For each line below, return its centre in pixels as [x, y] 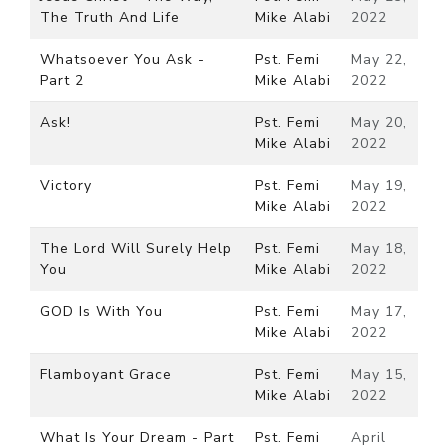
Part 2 [62, 80]
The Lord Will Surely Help [136, 248]
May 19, [379, 185]
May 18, [379, 248]
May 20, [379, 122]
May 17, [379, 311]
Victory [66, 185]
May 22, [379, 59]
